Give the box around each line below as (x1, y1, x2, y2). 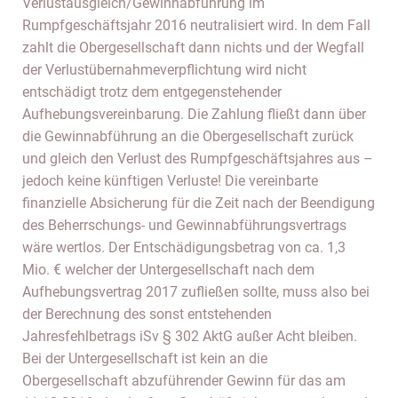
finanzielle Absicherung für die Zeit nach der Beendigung (22, 195, 375, 211)
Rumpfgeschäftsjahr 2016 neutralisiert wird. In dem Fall (22, 17, 370, 34)
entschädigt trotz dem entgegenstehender (22, 84, 282, 100)
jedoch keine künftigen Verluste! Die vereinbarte (22, 172, 318, 189)
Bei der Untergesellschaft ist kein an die (22, 350, 267, 367)
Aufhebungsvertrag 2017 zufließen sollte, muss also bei (22, 283, 370, 300)
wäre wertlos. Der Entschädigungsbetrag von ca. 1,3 (22, 239, 346, 256)
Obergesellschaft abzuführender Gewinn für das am (22, 372, 346, 389)
